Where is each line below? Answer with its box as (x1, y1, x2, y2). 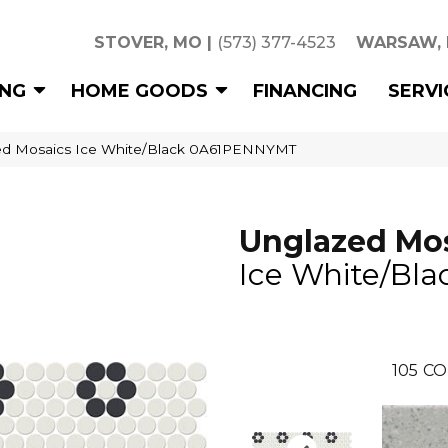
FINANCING (253, 79, 357, 102)
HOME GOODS (71, 79, 208, 102)
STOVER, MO (94, 33, 202, 52)
